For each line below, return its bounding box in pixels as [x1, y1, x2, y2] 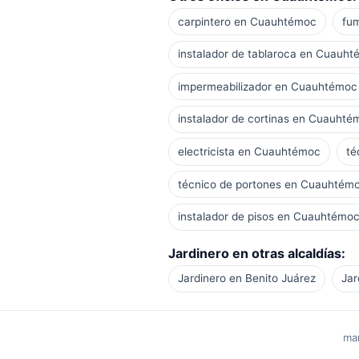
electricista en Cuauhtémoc [177, 144, 321, 158]
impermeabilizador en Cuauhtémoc [177, 79, 357, 93]
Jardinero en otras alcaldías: [167, 244, 345, 261]
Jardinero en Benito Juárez [177, 272, 316, 285]
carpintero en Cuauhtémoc [177, 14, 317, 28]
